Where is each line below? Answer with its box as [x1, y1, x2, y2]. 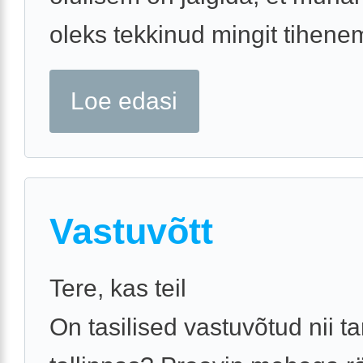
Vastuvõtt [49, 211, 213, 253]
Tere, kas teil [49, 275, 186, 302]
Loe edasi [70, 88, 178, 115]
